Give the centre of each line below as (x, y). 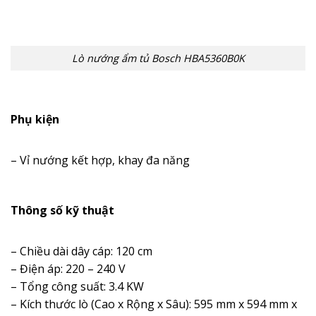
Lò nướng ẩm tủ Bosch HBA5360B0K (158, 59)
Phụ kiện (35, 119)
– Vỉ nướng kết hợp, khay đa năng (100, 160)
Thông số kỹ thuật (62, 210)
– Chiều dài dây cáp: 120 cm (81, 251)
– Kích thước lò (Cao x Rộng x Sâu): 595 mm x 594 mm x (154, 304)
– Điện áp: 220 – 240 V (68, 268)
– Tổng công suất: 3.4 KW (77, 286)
